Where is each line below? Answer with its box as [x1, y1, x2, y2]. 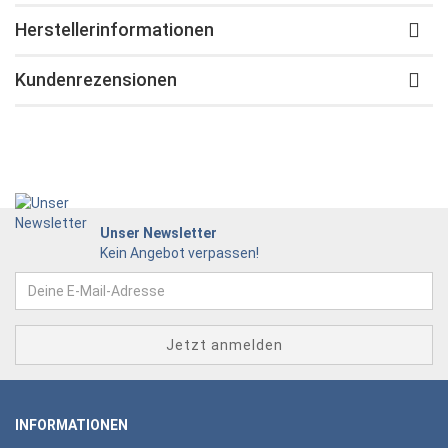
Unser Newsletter [100, 225, 217, 242]
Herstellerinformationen [15, 19, 214, 41]
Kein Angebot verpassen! [100, 245, 259, 262]
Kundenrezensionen [15, 69, 177, 91]
